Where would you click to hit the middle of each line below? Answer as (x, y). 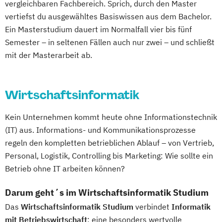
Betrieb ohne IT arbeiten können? (65, 169)
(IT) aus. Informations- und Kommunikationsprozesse (100, 130)
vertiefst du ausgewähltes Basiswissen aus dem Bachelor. (108, 17)
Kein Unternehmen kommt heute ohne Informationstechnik (111, 117)
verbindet (152, 207)
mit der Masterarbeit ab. (49, 55)
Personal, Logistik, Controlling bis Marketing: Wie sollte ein (109, 156)
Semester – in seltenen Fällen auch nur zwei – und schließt (110, 42)
